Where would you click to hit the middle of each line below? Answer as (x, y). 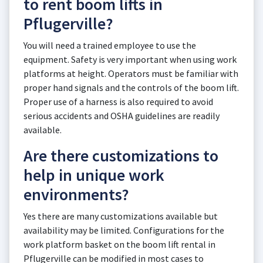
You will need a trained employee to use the (110, 45)
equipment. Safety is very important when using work (130, 59)
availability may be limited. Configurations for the (124, 230)
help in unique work (94, 175)
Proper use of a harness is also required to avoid (118, 102)
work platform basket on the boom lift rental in (119, 244)
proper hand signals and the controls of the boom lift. (131, 87)
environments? (76, 194)
